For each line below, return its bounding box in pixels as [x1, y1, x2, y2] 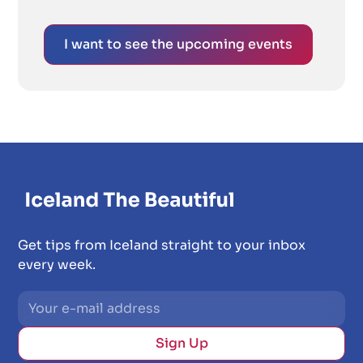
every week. [18, 255, 96, 273]
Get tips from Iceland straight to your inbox [18, 236, 306, 254]
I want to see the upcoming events [64, 35, 293, 53]
